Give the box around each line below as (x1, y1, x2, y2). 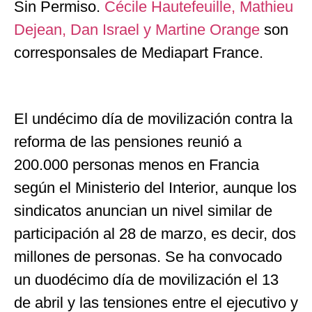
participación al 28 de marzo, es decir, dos (14, 225, 296, 243)
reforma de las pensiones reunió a (14, 133, 242, 151)
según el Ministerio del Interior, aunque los (14, 179, 297, 197)
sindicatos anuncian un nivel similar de (14, 202, 272, 220)
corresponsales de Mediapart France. (14, 44, 263, 62)
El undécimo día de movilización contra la (14, 110, 292, 128)
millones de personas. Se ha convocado (14, 248, 282, 266)
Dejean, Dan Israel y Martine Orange (14, 21, 260, 39)
